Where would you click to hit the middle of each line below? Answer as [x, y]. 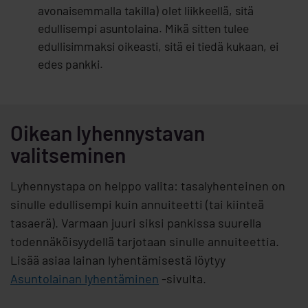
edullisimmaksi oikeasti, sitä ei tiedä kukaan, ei [158, 46]
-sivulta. [183, 279]
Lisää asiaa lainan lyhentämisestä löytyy [118, 260]
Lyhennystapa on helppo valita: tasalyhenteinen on [148, 186]
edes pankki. [70, 64]
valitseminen [68, 155]
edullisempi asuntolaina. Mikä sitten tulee [143, 29]
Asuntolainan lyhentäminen [85, 279]
